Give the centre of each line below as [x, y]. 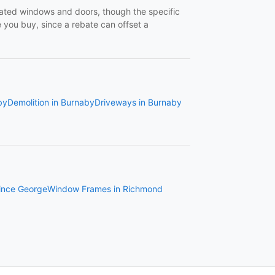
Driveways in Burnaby [138, 102]
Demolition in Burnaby [51, 102]
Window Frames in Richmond [105, 189]
